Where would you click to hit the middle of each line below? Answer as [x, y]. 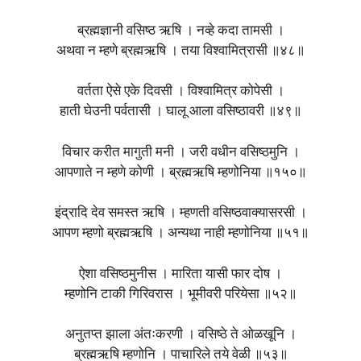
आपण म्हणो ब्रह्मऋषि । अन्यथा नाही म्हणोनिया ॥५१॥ [180, 234]
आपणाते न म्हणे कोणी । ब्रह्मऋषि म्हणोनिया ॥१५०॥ [180, 172]
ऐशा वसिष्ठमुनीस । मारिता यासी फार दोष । [180, 274]
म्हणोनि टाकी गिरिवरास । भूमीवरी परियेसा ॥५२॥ [180, 294]
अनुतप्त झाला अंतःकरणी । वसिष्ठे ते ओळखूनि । [180, 335]
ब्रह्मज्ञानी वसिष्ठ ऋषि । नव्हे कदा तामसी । [180, 31]
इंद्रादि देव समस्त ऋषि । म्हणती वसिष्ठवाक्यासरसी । [180, 214]
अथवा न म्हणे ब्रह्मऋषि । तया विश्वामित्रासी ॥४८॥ [180, 51]
